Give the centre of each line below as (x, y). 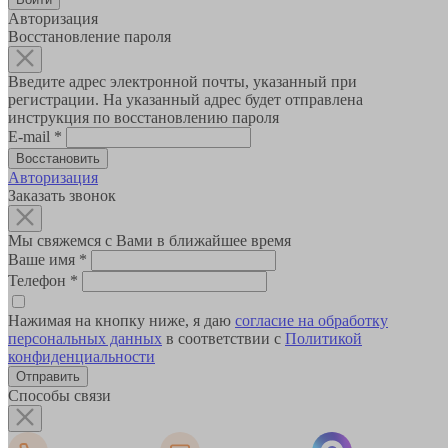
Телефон (39, 281)
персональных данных (85, 339)
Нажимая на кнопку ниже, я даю (121, 321)
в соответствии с (223, 339)
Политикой (323, 339)
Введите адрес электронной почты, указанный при (182, 82)
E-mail (31, 137)
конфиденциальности (81, 357)
